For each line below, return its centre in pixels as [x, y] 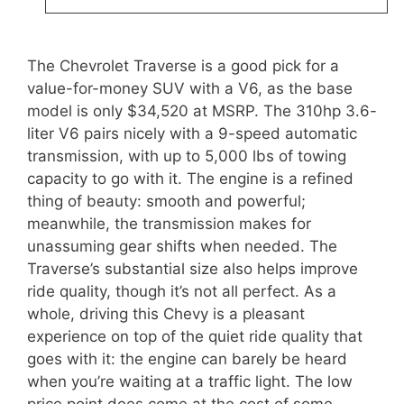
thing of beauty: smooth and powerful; [166, 201]
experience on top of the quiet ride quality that [195, 336]
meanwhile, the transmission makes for [169, 223]
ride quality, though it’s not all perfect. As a [182, 291]
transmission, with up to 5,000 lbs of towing [187, 156]
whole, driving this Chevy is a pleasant [166, 313]
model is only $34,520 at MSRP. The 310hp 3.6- [202, 110]
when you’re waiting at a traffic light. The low [190, 381]
